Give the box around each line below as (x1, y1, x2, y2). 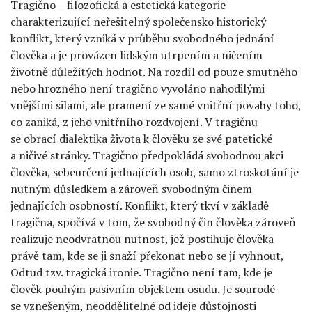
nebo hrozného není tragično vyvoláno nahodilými (10, 81, 265, 96)
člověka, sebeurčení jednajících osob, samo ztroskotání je (10, 164, 299, 180)
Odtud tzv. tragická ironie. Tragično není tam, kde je (10, 265, 272, 280)
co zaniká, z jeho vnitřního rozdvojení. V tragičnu (10, 114, 258, 130)
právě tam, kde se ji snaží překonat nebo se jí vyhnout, (10, 248, 283, 263)
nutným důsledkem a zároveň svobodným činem (10, 181, 252, 196)
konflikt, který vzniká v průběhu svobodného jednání (10, 31, 274, 46)
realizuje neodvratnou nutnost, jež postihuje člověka (10, 231, 274, 247)
